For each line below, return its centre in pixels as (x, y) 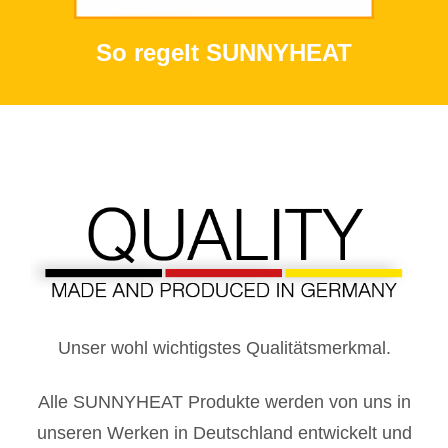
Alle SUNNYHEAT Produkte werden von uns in (224, 401)
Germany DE (101, 171)
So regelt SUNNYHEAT (224, 53)
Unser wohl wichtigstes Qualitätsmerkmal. (224, 348)
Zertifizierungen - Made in (176, 147)
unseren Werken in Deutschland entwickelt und (224, 432)
